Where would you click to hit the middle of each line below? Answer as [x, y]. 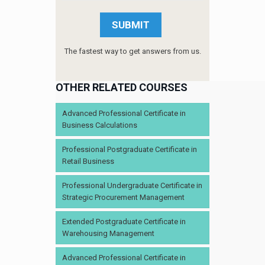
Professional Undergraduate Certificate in [132, 185]
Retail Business [88, 161]
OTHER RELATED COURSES [122, 87]
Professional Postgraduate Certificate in [130, 149]
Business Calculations [100, 125]
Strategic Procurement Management [123, 197]
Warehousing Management [108, 233]
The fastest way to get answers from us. [132, 51]
